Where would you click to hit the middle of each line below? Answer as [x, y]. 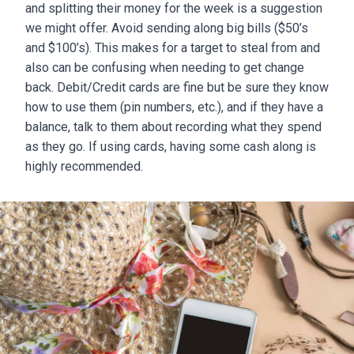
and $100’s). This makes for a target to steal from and [173, 48]
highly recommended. [84, 166]
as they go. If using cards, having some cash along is [171, 147]
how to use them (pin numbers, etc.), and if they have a [174, 107]
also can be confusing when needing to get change [165, 68]
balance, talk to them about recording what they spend [173, 127]
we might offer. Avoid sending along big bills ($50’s [167, 28]
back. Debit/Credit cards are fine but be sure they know [177, 87]
